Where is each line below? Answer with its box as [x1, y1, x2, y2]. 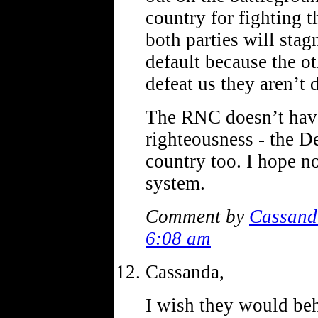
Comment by [146, 205, 249, 227]
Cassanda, [146, 261, 224, 283]
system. [146, 172, 205, 194]
